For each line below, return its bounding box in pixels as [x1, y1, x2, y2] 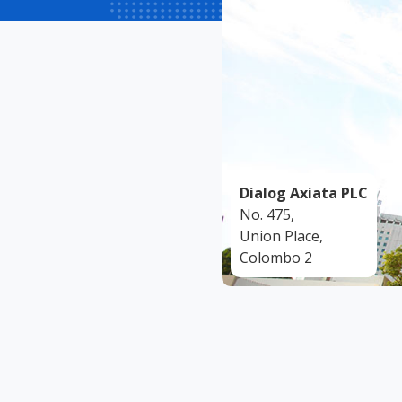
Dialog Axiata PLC [240, 182, 369, 203]
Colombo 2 [240, 247, 313, 267]
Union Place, [240, 225, 324, 246]
